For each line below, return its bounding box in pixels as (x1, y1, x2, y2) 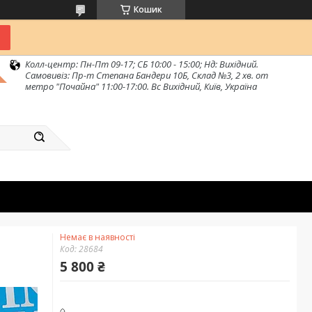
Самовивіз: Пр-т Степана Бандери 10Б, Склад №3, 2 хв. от (25, 69, 268, 81)
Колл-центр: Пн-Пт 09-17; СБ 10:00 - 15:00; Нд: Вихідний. (25, 58, 258, 70)
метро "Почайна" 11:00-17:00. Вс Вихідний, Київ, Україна (25, 80, 257, 93)
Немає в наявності (60, 231, 135, 243)
